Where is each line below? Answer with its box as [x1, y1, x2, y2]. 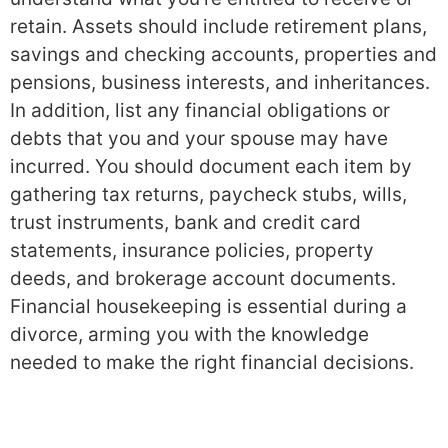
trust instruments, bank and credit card [10, 210, 361, 234]
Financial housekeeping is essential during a [10, 294, 407, 318]
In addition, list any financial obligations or [10, 98, 390, 122]
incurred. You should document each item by [10, 154, 412, 178]
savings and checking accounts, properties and [10, 42, 437, 66]
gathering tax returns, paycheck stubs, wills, [10, 182, 407, 206]
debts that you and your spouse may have [10, 126, 388, 150]
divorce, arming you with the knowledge [10, 322, 369, 346]
